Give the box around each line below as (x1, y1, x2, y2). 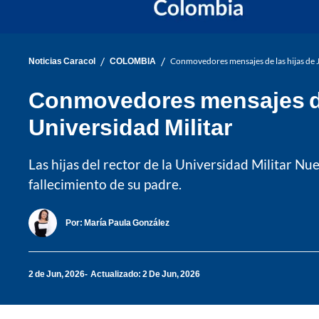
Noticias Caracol (28, 56, 95, 67)
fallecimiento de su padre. (28, 175, 182, 192)
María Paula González (84, 217, 169, 229)
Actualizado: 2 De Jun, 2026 (90, 268, 200, 280)
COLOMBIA (110, 56, 156, 67)
